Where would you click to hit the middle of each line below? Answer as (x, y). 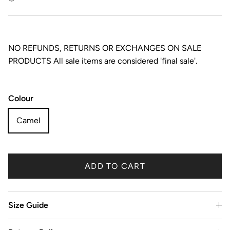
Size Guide (28, 205)
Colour (21, 99)
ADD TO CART (115, 166)
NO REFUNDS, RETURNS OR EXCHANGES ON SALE (105, 48)
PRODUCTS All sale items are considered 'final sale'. (103, 61)
